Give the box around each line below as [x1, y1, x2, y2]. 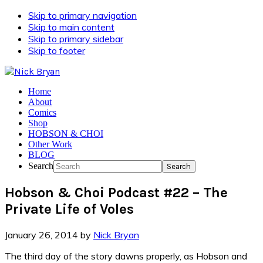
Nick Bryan [93, 228, 139, 241]
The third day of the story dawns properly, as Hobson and [5, 249, 247, 262]
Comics [28, 107, 56, 117]
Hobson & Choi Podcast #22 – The [5, 184, 228, 201]
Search [28, 161, 53, 171]
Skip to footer [28, 45, 85, 56]
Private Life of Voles [5, 200, 134, 217]
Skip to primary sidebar [28, 33, 123, 45]
